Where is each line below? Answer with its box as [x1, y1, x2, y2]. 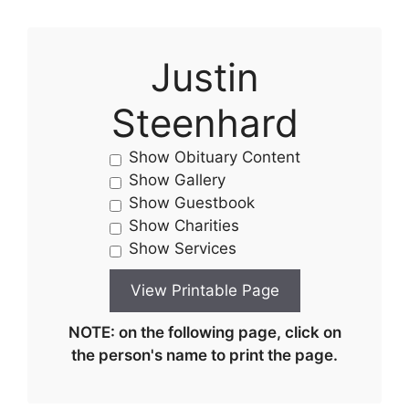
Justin [150, 54, 259, 100]
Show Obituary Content [128, 148, 300, 166]
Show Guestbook [128, 194, 255, 212]
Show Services [128, 239, 236, 257]
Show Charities [128, 216, 239, 235]
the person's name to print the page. [71, 346, 338, 364]
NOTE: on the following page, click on [68, 323, 341, 341]
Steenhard [110, 100, 299, 146]
